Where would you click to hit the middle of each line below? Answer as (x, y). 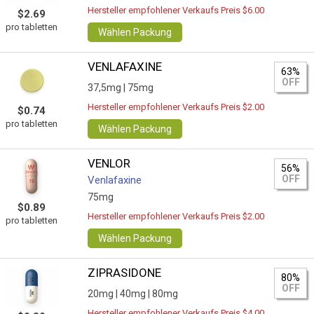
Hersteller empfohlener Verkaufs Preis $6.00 (176, 10)
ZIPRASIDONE (125, 273)
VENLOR (109, 163)
